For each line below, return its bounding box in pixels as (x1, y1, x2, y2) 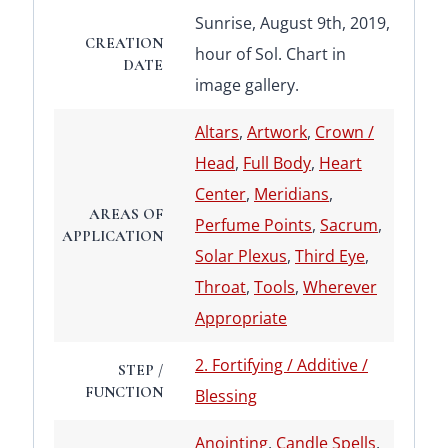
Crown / (315, 121, 374, 144)
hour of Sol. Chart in (195, 43, 346, 66)
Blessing (195, 385, 257, 408)
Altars (195, 121, 239, 144)
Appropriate (195, 307, 287, 330)
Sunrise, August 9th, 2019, (195, 12, 390, 35)
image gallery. (195, 74, 299, 97)
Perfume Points (195, 214, 312, 237)
